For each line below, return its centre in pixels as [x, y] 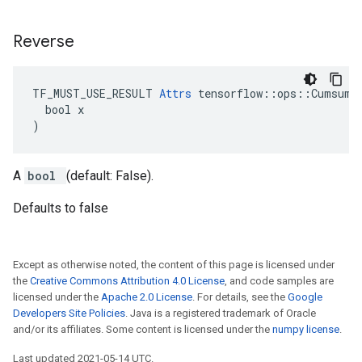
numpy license [306, 329]
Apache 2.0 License [147, 297]
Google [305, 297]
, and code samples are [279, 281]
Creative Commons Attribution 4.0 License [127, 281]
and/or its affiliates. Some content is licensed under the [143, 329]
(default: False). [110, 176]
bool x [58, 109]
